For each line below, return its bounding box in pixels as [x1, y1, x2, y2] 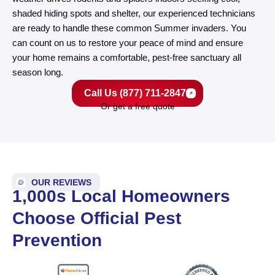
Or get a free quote [100, 101, 175, 111]
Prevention [12, 230, 102, 250]
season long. [12, 66, 63, 77]
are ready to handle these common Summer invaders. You [12, 22, 246, 33]
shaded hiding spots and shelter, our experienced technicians [12, 7, 255, 18]
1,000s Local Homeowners [12, 186, 230, 206]
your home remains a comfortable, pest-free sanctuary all [12, 52, 241, 63]
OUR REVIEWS [31, 177, 91, 187]
